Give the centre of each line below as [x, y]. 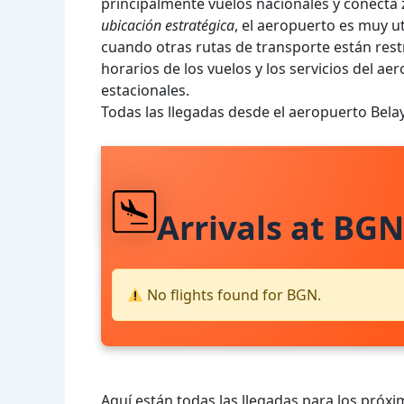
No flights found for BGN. [233, 295]
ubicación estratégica [168, 25]
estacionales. [145, 90]
